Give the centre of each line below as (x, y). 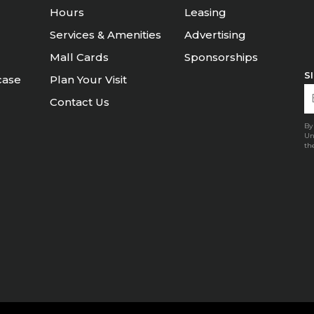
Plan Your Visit (88, 80)
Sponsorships (221, 57)
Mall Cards (79, 57)
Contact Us (80, 102)
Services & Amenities (105, 35)
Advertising (215, 35)
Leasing (205, 12)
